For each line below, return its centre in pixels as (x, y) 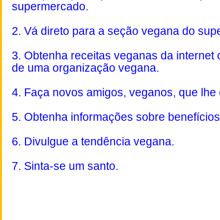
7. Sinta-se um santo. (65, 166)
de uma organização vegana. (85, 68)
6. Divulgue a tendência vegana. (93, 142)
